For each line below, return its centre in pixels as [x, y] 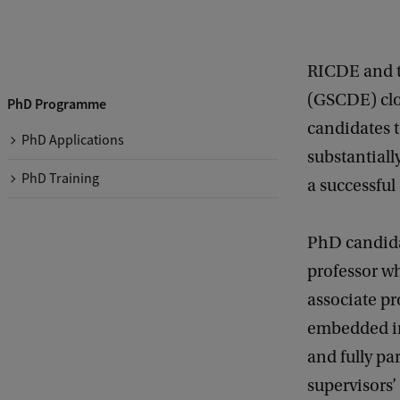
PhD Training [60, 179]
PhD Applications [73, 140]
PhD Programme [57, 104]
